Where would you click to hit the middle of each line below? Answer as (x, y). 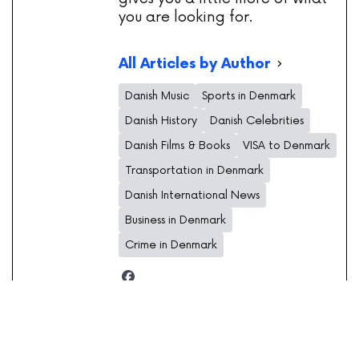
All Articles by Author (194, 64)
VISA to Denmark (286, 145)
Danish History (161, 120)
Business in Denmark (175, 220)
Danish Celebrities (257, 120)
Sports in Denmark (249, 95)
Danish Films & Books (177, 145)
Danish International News (192, 195)
